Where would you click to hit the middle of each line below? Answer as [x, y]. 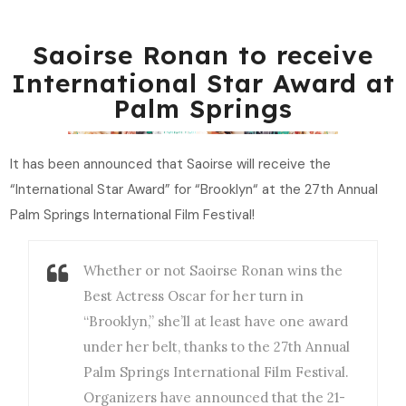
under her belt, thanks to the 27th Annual [217, 347]
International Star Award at [203, 83]
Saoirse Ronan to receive [203, 55]
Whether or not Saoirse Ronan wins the [213, 271]
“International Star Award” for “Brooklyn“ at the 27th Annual [194, 190]
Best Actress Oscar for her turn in [194, 296]
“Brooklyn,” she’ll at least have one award [216, 322]
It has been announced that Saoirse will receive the [171, 164]
